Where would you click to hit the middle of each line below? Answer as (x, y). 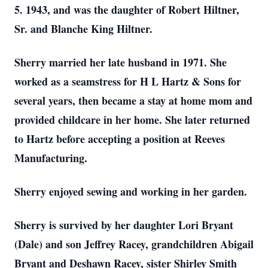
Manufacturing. (51, 158)
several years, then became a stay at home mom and (133, 100)
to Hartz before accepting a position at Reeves (120, 139)
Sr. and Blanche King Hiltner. (83, 29)
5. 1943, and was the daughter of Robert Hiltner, (127, 10)
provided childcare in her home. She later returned (132, 120)
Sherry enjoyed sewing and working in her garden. (131, 191)
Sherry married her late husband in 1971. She (121, 62)
